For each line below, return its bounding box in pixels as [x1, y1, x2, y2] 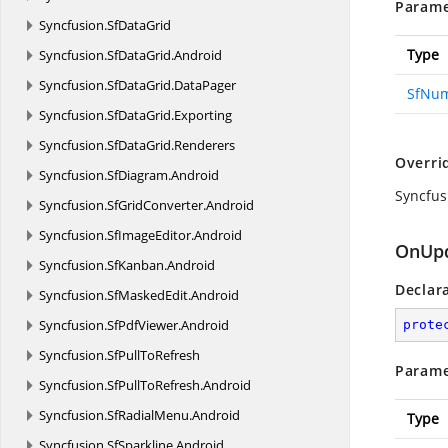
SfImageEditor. [107, 226, 194, 244]
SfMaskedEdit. [107, 286, 191, 304]
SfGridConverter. [107, 196, 206, 214]
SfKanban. [107, 256, 167, 274]
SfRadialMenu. [107, 406, 192, 424]
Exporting [174, 106, 232, 124]
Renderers [174, 136, 235, 154]
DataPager [174, 76, 236, 94]
